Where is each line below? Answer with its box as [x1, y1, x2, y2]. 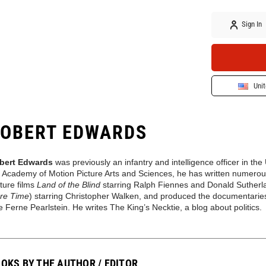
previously [72, 157, 113, 167]
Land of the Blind [37, 180, 100, 189]
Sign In [240, 20, 262, 29]
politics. [232, 202, 262, 212]
